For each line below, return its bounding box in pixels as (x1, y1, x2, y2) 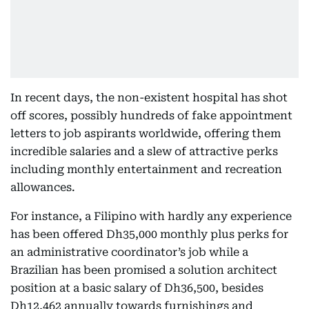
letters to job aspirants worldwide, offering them (10, 127, 281, 140)
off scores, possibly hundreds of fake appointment (10, 109, 292, 122)
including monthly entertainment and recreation (10, 163, 282, 176)
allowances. (10, 181, 75, 194)
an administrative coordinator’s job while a (10, 246, 248, 259)
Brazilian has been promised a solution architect (10, 263, 277, 277)
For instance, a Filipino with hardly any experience (10, 210, 292, 223)
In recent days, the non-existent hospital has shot (10, 91, 288, 104)
